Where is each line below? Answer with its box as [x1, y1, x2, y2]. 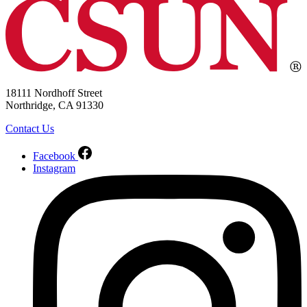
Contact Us [5, 123, 54, 135]
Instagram [33, 162, 75, 175]
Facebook [33, 150, 75, 162]
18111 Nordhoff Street [5, 87, 102, 99]
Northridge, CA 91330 [5, 99, 103, 112]
